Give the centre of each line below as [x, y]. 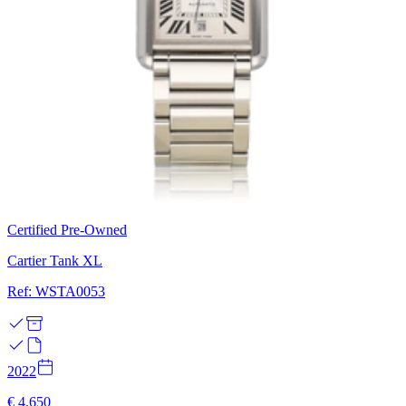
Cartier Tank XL [55, 260]
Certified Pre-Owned [67, 229]
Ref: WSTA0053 [56, 291]
